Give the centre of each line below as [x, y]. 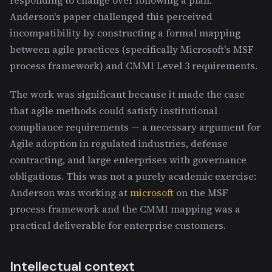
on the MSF [201, 192]
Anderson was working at [70, 192]
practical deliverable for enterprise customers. [118, 225]
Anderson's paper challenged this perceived [111, 16]
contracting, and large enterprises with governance [128, 159]
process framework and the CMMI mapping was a [125, 209]
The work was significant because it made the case [127, 94]
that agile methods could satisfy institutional [114, 110]
